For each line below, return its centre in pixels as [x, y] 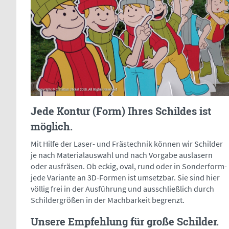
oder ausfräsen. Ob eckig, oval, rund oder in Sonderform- [129, 166]
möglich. [52, 127]
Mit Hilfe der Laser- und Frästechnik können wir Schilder [127, 144]
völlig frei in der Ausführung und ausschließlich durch [122, 189]
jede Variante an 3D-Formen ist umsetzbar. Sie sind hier [125, 178]
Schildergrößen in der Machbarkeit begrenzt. [108, 200]
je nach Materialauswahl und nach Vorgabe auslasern [122, 155]
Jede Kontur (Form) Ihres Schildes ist [121, 111]
